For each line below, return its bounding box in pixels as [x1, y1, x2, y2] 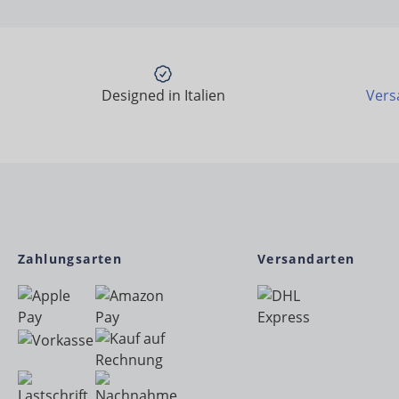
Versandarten [256, 250, 355, 268]
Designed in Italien [101, 85, 225, 106]
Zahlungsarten [18, 250, 123, 268]
